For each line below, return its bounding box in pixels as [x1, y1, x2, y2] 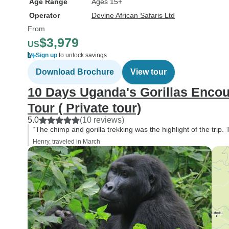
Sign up [36, 52, 57, 59]
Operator [29, 11, 60, 19]
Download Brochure [36, 67, 114, 76]
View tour [130, 67, 167, 76]
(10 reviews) [80, 116, 124, 124]
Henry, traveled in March [33, 138, 100, 145]
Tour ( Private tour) [28, 101, 141, 115]
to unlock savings [57, 52, 107, 59]
